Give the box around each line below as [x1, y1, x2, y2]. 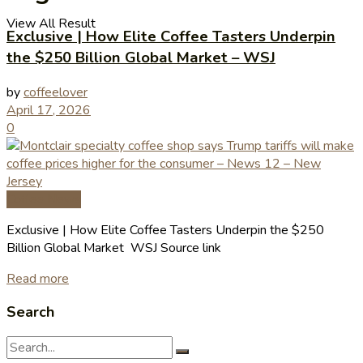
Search [6, 301, 54, 322]
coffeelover [23, 83, 88, 101]
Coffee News [6, 190, 81, 208]
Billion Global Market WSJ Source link [6, 238, 221, 257]
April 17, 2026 [6, 100, 91, 119]
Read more [6, 269, 69, 288]
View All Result [6, 15, 96, 32]
